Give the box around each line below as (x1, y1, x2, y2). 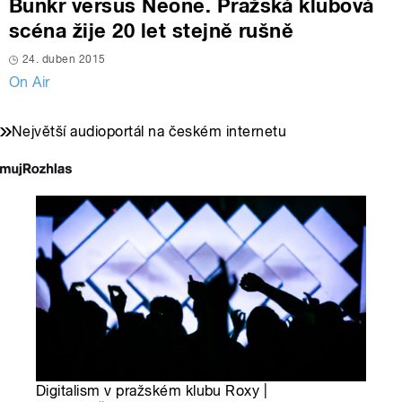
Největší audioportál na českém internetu (12, 123, 287, 141)
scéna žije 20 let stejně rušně (9, 19, 294, 43)
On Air (9, 74, 50, 92)
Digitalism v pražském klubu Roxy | (36, 382, 268, 400)
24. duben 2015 (22, 53, 106, 66)
